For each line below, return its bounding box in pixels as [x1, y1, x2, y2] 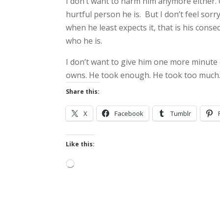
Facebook [114, 109, 144, 118]
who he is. [66, 35, 103, 46]
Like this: [66, 140, 95, 148]
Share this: [66, 87, 100, 96]
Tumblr [170, 109, 192, 118]
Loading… [74, 161, 102, 169]
